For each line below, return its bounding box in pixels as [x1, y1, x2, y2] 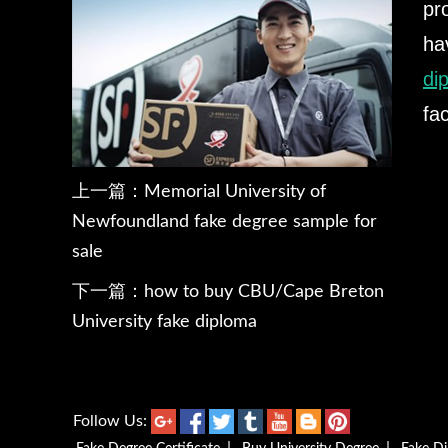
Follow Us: [73, 413, 151, 429]
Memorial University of [144, 183, 326, 201]
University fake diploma [72, 313, 257, 331]
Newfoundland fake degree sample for [72, 213, 377, 231]
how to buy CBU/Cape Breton [144, 283, 384, 301]
